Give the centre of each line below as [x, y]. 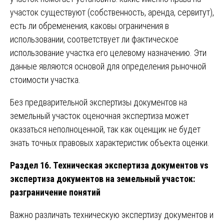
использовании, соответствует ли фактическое [94, 39]
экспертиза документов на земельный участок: [102, 178]
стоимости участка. [45, 79]
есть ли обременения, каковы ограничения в [89, 25]
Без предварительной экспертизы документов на [98, 102]
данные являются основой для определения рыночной [108, 66]
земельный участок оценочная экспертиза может [99, 115]
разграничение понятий [55, 192]
